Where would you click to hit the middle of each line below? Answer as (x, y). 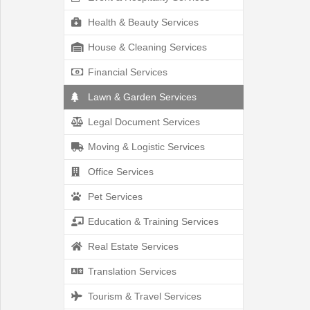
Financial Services (126, 72)
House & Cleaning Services (146, 47)
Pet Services (114, 197)
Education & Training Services (152, 221)
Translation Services (131, 271)
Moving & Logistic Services (145, 147)
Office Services (119, 172)
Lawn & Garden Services (141, 97)
